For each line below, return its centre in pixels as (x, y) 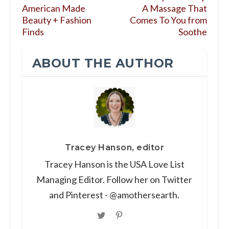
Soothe (193, 32)
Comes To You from (169, 20)
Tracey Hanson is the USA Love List (114, 164)
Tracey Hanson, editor (114, 148)
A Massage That (175, 8)
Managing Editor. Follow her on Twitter (114, 180)
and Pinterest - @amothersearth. (114, 195)
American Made (53, 8)
